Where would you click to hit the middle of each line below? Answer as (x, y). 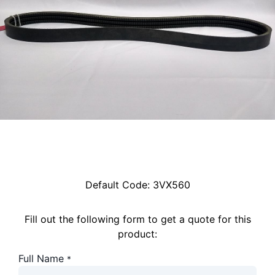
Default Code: (119, 185)
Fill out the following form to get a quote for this (137, 219)
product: (137, 234)
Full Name (41, 259)
